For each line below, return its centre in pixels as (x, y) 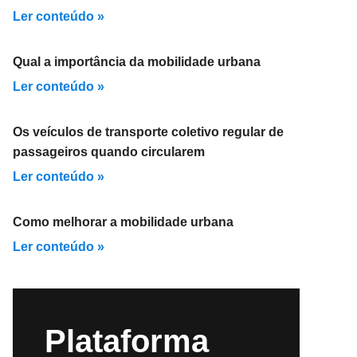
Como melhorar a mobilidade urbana (123, 222)
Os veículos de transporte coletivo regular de (148, 132)
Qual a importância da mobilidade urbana (137, 62)
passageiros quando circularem (109, 152)
